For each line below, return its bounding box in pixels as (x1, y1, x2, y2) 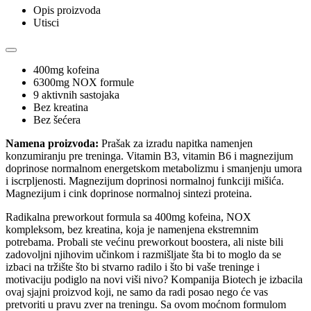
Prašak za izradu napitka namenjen (99, 137, 253, 149)
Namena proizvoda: (6, 137, 99, 149)
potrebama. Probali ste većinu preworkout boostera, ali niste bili (6, 235, 283, 248)
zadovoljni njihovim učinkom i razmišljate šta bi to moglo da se (6, 248, 281, 260)
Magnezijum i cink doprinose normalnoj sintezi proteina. (6, 187, 252, 199)
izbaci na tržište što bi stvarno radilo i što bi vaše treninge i (6, 260, 260, 273)
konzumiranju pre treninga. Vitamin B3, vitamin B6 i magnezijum (6, 149, 293, 162)
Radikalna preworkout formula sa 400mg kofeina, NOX (6, 210, 251, 223)
